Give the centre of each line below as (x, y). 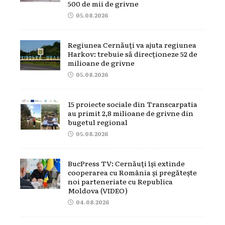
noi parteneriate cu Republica (120, 181)
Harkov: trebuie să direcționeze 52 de (133, 53)
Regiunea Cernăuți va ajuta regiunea (132, 44)
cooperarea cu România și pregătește (132, 172)
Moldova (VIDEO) (98, 190)
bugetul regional (98, 122)
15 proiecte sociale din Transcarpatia (133, 104)
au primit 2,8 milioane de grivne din (131, 113)
